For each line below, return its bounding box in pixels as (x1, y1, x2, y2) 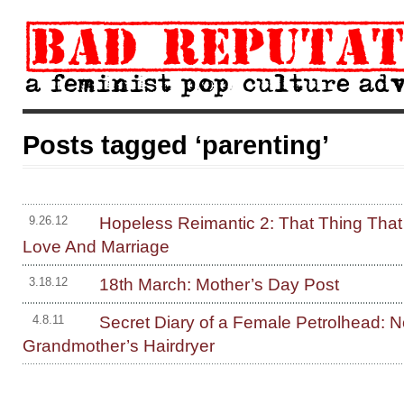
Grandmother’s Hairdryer (23, 335, 215, 355)
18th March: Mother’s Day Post (98, 274, 339, 294)
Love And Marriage (23, 236, 170, 256)
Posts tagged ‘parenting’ (23, 131, 329, 160)
